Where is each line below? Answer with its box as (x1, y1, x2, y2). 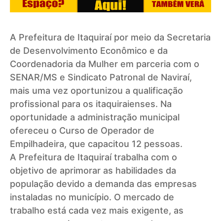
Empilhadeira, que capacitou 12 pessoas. (10, 139, 183, 149)
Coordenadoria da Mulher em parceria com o (10, 59, 199, 70)
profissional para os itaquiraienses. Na (10, 99, 172, 110)
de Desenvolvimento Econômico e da (10, 45, 168, 56)
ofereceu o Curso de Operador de (10, 125, 154, 136)
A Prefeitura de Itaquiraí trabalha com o (10, 152, 177, 163)
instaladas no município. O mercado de (10, 192, 174, 203)
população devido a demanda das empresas (10, 179, 197, 189)
